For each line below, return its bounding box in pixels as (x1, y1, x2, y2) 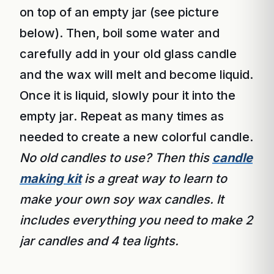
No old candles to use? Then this (20, 150, 212, 165)
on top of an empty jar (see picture (20, 5, 219, 20)
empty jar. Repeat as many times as (20, 109, 224, 124)
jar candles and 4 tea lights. (20, 234, 179, 248)
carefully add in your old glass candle (20, 46, 237, 61)
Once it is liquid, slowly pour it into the (20, 88, 235, 103)
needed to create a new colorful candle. (20, 130, 253, 144)
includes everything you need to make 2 (20, 213, 253, 228)
